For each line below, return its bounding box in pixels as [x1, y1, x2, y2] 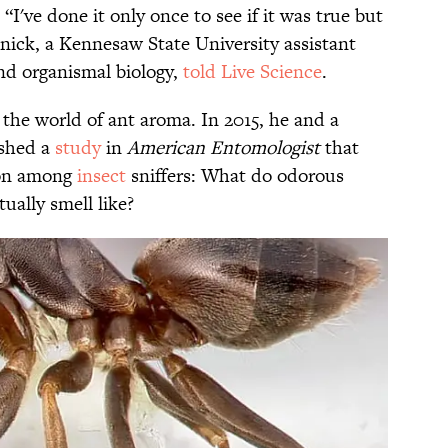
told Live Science [183, 58, 322, 86]
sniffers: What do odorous [126, 162, 344, 190]
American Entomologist [127, 134, 320, 162]
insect [77, 162, 126, 190]
